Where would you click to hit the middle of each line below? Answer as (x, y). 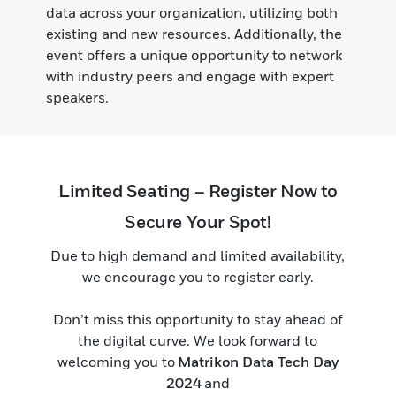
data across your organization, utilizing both (192, 12)
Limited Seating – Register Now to (198, 190)
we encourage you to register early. (198, 276)
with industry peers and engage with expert (190, 76)
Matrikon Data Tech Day (258, 361)
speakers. (78, 97)
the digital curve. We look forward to (198, 340)
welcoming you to (117, 361)
